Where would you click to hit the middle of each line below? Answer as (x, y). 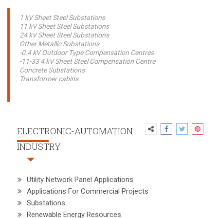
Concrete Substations (52, 70)
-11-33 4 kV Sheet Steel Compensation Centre (87, 61)
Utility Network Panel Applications (80, 180)
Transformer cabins (49, 79)
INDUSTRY (39, 146)
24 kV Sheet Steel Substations (65, 35)
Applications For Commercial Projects (88, 191)
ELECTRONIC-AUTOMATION (75, 131)
